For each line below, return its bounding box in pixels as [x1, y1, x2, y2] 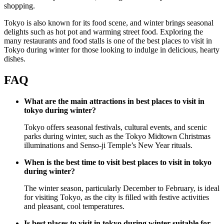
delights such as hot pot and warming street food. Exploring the [4, 27, 203, 36]
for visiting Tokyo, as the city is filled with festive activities [24, 193, 209, 202]
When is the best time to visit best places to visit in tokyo [24, 158, 211, 167]
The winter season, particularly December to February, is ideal [24, 184, 219, 193]
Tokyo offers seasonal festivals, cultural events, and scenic [24, 123, 207, 132]
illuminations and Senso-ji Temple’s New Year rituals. [24, 141, 192, 150]
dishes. [4, 54, 25, 63]
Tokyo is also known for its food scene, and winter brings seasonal [4, 18, 213, 27]
